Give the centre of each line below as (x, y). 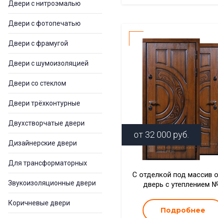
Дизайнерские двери (43, 143)
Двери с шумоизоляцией (48, 63)
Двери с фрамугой (38, 43)
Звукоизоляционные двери (52, 183)
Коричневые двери (39, 203)
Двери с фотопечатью (45, 23)
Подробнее (183, 210)
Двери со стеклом (37, 83)
